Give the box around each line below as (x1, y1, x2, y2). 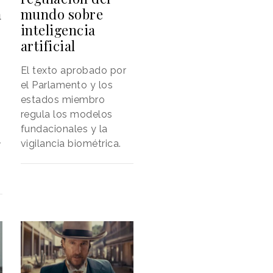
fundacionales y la (20, 123, 108, 135)
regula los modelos (20, 108, 113, 121)
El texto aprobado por (20, 65, 127, 77)
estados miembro (20, 94, 105, 106)
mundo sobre (20, 5, 104, 24)
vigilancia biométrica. (20, 138, 121, 150)
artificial (20, 37, 76, 55)
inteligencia (20, 21, 96, 40)
